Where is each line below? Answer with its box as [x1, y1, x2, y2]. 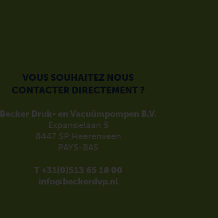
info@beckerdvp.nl [38, 176, 118, 187]
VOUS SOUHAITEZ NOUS [22, 72, 134, 83]
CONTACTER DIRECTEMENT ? [11, 85, 145, 96]
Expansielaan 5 [48, 120, 109, 130]
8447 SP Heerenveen [35, 131, 121, 142]
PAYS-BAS [58, 142, 98, 153]
